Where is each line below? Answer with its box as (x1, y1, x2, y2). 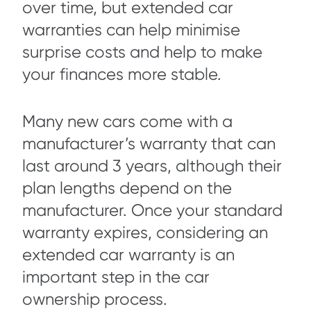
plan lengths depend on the (22, 178, 232, 199)
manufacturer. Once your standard (22, 201, 283, 221)
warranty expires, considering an (22, 223, 268, 243)
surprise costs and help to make (22, 42, 262, 62)
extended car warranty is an (22, 245, 235, 265)
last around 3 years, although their (22, 156, 282, 176)
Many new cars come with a (22, 112, 233, 132)
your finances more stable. (22, 65, 226, 85)
